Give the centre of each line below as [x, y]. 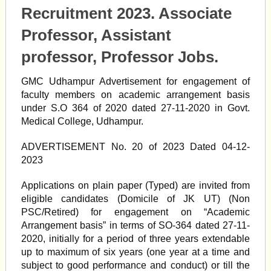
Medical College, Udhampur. [82, 121]
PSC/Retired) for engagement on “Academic [135, 212]
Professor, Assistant [96, 35]
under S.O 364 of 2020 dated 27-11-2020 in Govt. [135, 108]
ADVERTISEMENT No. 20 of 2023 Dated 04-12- [135, 147]
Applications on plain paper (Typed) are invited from [135, 185]
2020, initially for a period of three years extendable [135, 239]
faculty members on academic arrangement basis [135, 95]
